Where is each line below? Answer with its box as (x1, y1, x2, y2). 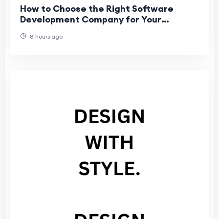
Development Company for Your (20, 14, 161, 25)
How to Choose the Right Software (20, 3, 174, 15)
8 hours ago (28, 33, 63, 41)
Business (20, 24, 59, 36)
